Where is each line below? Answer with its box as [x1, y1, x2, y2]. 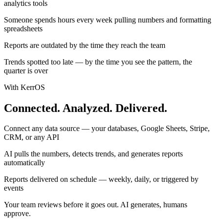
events [4, 184, 23, 193]
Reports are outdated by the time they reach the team [4, 41, 165, 49]
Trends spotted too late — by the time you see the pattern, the [4, 57, 192, 66]
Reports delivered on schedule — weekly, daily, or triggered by [4, 175, 198, 184]
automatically [4, 158, 45, 167]
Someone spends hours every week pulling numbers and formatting [4, 15, 211, 24]
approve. [4, 209, 31, 218]
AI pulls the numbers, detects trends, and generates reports [4, 150, 183, 158]
